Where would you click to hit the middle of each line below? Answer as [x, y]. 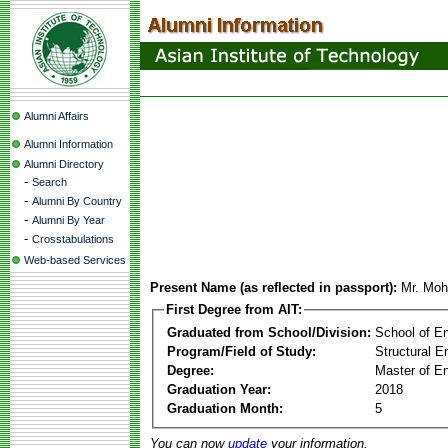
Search [49, 182]
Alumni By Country [77, 201]
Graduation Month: [225, 408]
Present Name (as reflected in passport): [273, 287]
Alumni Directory [64, 164]
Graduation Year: [219, 389]
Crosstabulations [73, 239]
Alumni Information [68, 144]
